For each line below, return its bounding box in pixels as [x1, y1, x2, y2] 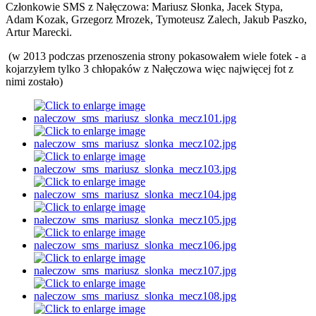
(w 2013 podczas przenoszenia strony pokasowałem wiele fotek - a [6, 50, 306, 63]
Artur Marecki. [6, 26, 72, 39]
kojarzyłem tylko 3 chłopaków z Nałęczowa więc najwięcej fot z [6, 63, 293, 75]
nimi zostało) [6, 75, 63, 88]
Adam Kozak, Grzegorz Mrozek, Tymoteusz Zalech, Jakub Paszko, [6, 13, 307, 26]
